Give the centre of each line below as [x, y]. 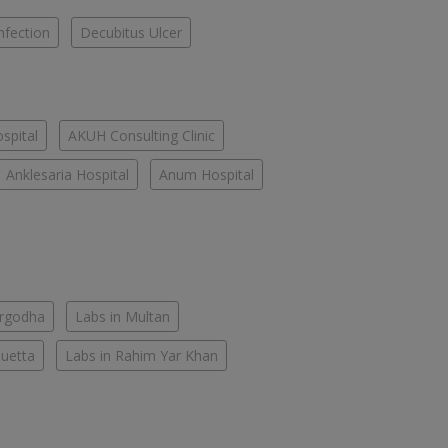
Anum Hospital [206, 174]
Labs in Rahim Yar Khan [141, 355]
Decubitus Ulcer [131, 32]
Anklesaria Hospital [67, 174]
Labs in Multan [122, 316]
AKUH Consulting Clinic [141, 135]
